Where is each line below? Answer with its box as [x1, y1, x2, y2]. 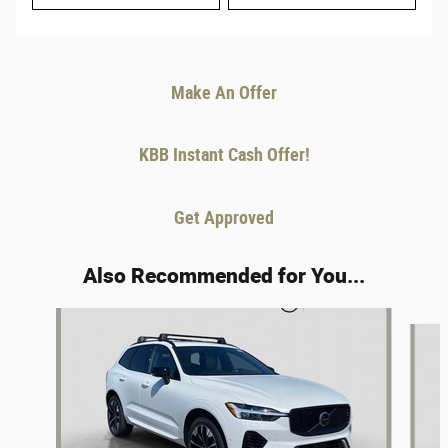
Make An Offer [171, 83, 277, 104]
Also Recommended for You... [83, 261, 365, 290]
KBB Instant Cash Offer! [138, 145, 310, 166]
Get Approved [174, 207, 274, 228]
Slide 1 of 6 [7, 309, 74, 326]
